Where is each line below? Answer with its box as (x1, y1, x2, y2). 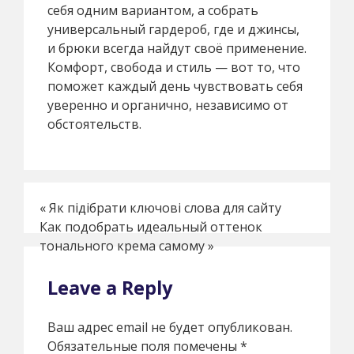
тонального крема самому (40, 236, 205, 254)
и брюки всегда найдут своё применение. (47, 39, 307, 57)
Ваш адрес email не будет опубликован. (47, 318, 292, 336)
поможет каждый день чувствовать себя (47, 77, 303, 95)
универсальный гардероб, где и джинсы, (47, 20, 299, 38)
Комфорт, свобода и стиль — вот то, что (47, 58, 300, 76)
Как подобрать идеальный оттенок (40, 217, 262, 235)
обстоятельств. (47, 115, 141, 133)
